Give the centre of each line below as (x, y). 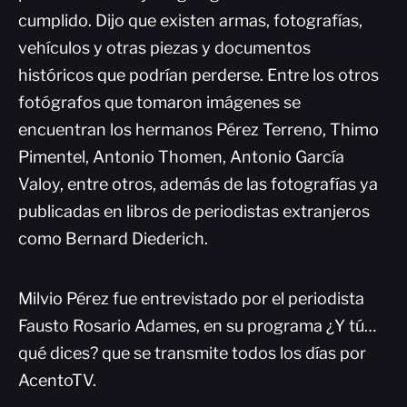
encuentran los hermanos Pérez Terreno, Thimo (199, 129)
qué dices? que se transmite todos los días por (192, 353)
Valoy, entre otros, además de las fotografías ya (198, 184)
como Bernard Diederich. (113, 238)
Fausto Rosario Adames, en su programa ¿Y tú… (197, 326)
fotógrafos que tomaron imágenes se (159, 102)
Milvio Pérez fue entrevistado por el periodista (191, 298)
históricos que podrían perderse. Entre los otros (199, 75)
